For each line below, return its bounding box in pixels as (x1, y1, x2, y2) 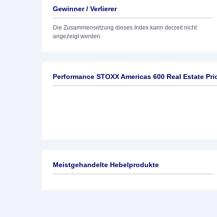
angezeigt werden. (53, 33, 102, 40)
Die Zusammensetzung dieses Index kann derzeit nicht (53, 24, 197, 31)
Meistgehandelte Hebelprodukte (53, 161, 159, 169)
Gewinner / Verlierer (53, 5, 117, 13)
